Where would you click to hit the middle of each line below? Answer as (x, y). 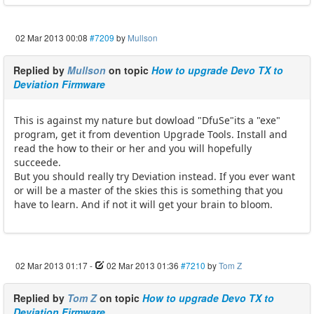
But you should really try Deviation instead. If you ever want (155, 177)
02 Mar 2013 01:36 (143, 266)
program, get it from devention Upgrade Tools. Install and (151, 135)
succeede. (37, 163)
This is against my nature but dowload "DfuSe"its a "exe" (147, 121)
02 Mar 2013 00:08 (52, 38)
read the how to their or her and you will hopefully (133, 149)
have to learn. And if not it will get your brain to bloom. (143, 205)
